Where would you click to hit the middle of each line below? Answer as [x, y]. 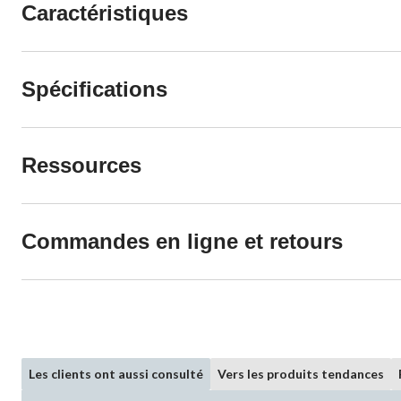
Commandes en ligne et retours [182, 241]
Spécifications [94, 89]
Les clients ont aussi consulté [116, 373]
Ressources [81, 165]
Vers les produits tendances [301, 373]
